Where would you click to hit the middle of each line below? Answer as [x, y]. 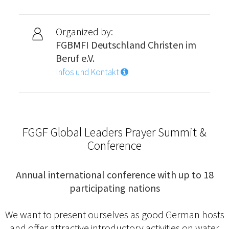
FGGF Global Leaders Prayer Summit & [114, 132]
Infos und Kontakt [88, 72]
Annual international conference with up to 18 [114, 175]
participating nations [114, 188]
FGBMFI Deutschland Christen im [126, 45]
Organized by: [84, 32]
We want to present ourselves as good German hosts [114, 215]
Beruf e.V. [75, 58]
